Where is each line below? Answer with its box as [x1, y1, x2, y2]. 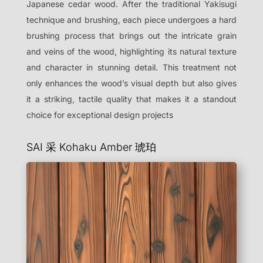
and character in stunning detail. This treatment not [26, 62, 237, 73]
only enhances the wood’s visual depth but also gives [26, 78, 237, 89]
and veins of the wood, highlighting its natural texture [26, 46, 237, 57]
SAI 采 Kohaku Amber [26, 141, 135, 154]
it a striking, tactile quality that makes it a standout [26, 94, 237, 104]
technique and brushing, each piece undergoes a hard [26, 15, 237, 25]
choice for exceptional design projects [26, 110, 173, 120]
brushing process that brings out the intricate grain [26, 31, 237, 41]
